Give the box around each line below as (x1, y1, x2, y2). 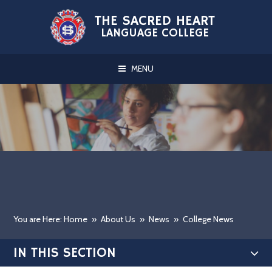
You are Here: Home (13, 214, 88, 225)
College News (183, 214, 234, 225)
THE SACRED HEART (95, 13, 216, 30)
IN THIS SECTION (13, 244, 117, 262)
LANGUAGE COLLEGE (101, 26, 209, 41)
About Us (101, 214, 136, 225)
